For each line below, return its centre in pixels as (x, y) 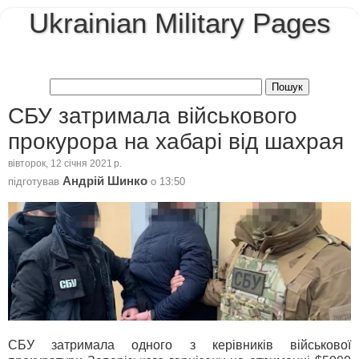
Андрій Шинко (105, 181)
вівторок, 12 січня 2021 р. (65, 164)
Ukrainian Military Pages (179, 23)
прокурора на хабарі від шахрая (176, 141)
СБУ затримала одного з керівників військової (179, 345)
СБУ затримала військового (153, 115)
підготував (35, 181)
